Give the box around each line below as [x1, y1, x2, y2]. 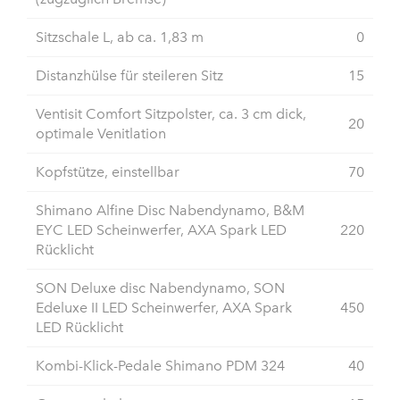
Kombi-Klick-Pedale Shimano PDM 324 [36, 357, 285, 375]
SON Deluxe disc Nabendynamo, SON [36, 279, 285, 297]
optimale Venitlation [36, 125, 166, 143]
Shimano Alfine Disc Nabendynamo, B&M [36, 202, 304, 220]
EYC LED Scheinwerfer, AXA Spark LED [36, 221, 287, 239]
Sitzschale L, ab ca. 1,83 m [36, 29, 204, 46]
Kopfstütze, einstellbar [36, 163, 179, 181]
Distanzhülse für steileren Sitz [36, 67, 223, 85]
